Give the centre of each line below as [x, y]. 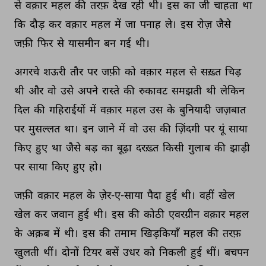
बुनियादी [196, 109]
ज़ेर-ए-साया [122, 195]
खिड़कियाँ [161, 233]
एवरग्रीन [185, 214]
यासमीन [85, 43]
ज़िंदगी [189, 128]
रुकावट [154, 90]
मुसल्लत [45, 128]
